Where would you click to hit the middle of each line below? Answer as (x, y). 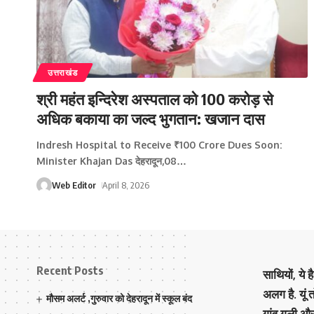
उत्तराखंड (63, 72)
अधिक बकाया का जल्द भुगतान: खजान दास (151, 118)
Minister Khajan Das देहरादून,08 (107, 161)
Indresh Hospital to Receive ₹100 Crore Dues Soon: (159, 144)
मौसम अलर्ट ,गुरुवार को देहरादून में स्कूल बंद (120, 298)
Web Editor (74, 185)
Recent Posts (70, 270)
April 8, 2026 (125, 185)
